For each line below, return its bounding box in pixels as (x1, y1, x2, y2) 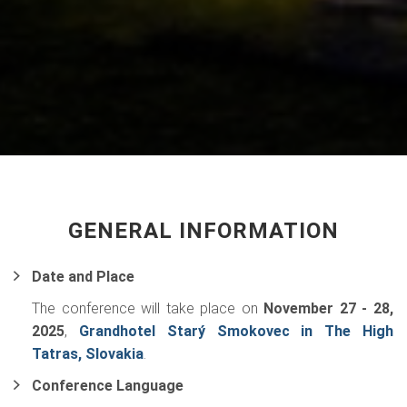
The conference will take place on (32, 300, 264, 317)
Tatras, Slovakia (32, 345, 144, 362)
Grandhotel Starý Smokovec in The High (78, 323, 394, 340)
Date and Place (32, 268, 134, 285)
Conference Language (32, 377, 184, 394)
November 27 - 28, (263, 300, 394, 317)
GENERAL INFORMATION (68, 218, 339, 243)
